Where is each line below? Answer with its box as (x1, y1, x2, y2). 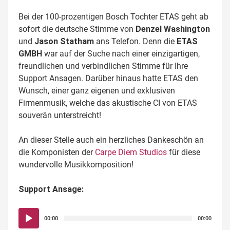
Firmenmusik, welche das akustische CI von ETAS (18, 98, 197, 108)
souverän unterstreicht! (18, 110, 101, 120)
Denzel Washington (136, 24, 210, 34)
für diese (167, 147, 200, 157)
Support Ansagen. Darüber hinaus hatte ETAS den (18, 73, 198, 83)
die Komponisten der (18, 147, 95, 157)
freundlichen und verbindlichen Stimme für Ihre (18, 61, 188, 71)
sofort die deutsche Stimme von (18, 24, 136, 34)
